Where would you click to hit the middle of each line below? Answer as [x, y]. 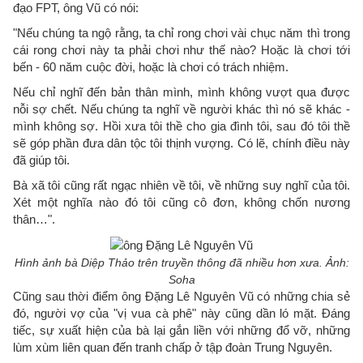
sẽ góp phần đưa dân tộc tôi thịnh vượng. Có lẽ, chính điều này [181, 143]
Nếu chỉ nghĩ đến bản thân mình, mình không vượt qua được [181, 92]
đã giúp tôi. [41, 160]
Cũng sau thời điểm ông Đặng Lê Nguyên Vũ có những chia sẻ [181, 297]
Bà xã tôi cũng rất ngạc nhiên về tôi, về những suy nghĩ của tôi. [181, 185]
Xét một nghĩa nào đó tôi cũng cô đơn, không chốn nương [181, 202]
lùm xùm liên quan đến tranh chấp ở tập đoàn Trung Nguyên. [173, 348]
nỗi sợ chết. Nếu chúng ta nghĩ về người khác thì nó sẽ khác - [181, 109]
